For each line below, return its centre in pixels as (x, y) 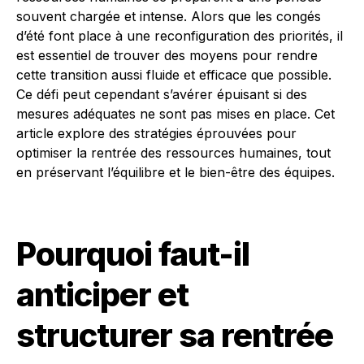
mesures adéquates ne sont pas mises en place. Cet (175, 114)
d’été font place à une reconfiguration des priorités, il (180, 36)
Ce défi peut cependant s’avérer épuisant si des (162, 94)
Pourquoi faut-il (133, 254)
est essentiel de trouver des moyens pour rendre (167, 55)
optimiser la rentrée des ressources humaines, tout (173, 153)
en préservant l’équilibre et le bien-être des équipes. (175, 172)
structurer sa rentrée (175, 335)
